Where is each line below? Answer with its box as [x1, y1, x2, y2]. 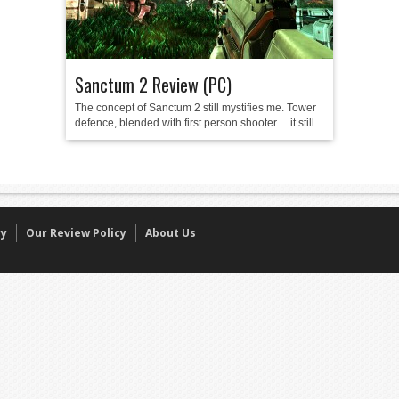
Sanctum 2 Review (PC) [75, 71, 232, 98]
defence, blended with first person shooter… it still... [75, 117, 322, 129]
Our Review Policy [26, 225, 126, 240]
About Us [145, 225, 196, 240]
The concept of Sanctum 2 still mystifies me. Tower [75, 102, 316, 114]
